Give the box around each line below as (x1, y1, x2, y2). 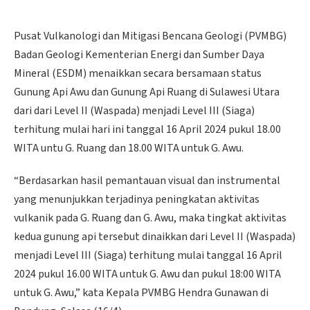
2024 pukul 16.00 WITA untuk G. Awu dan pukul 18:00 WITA (14, 266, 281, 282)
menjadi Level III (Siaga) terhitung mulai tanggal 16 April (14, 248, 282, 264)
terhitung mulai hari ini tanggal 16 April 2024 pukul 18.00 (14, 121, 281, 137)
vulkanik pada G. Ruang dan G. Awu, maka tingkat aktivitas (14, 210, 286, 226)
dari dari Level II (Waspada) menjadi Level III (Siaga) (14, 102, 255, 118)
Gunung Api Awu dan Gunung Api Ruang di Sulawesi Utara (14, 84, 280, 100)
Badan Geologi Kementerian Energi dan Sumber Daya (14, 46, 264, 62)
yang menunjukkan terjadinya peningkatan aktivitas (14, 192, 259, 208)
